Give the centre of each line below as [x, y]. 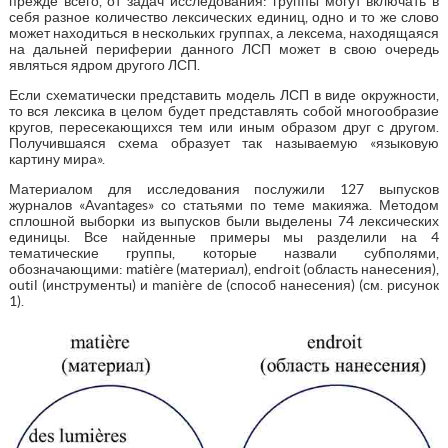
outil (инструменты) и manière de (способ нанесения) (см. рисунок [224, 284]
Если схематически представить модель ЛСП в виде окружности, [224, 94]
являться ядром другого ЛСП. [104, 64]
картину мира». [56, 158]
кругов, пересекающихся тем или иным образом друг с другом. [224, 126]
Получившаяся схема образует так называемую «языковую [224, 142]
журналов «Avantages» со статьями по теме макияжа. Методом [224, 204]
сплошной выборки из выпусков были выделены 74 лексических [224, 220]
